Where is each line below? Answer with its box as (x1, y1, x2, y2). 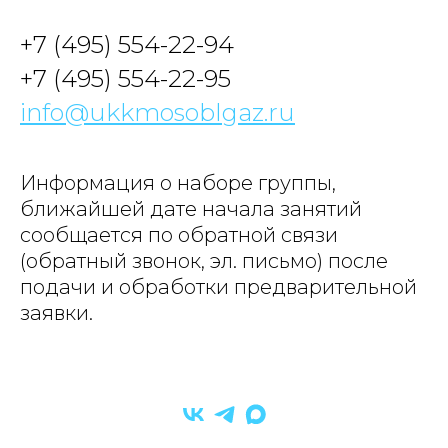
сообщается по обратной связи (20, 223, 338, 248)
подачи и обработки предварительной (20, 275, 417, 300)
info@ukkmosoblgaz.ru (20, 98, 295, 128)
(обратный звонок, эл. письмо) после (20, 249, 388, 274)
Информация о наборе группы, (20, 171, 336, 196)
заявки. (20, 301, 93, 326)
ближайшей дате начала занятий (20, 197, 362, 222)
